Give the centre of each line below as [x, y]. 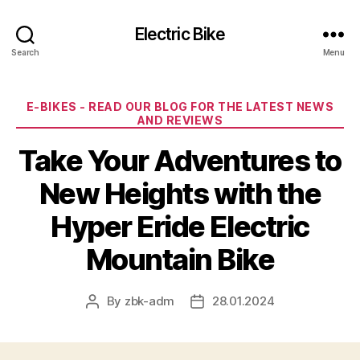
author [110, 319]
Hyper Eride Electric [180, 226]
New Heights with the [180, 193]
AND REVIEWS [180, 120]
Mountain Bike [180, 259]
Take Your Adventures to [180, 160]
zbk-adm [149, 301]
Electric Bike [180, 34]
